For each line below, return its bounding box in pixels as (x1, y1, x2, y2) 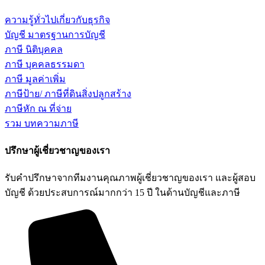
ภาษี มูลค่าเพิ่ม (5, 73, 66, 84)
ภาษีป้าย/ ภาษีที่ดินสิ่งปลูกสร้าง (5, 88, 131, 99)
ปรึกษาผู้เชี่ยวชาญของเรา (5, 145, 110, 156)
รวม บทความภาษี (5, 118, 79, 128)
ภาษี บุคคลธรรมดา (5, 59, 85, 69)
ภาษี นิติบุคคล (5, 44, 63, 54)
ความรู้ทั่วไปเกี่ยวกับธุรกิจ (5, 14, 110, 25)
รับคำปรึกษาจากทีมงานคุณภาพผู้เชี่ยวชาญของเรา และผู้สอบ (5, 173, 256, 183)
